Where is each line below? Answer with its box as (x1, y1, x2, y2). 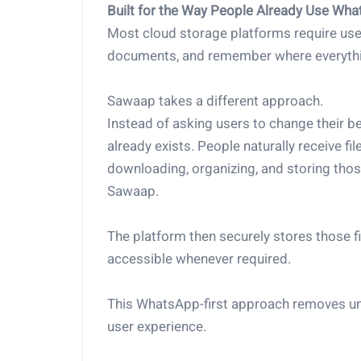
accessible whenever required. (107, 251, 291, 267)
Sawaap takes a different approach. (107, 93, 323, 109)
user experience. (107, 318, 206, 334)
